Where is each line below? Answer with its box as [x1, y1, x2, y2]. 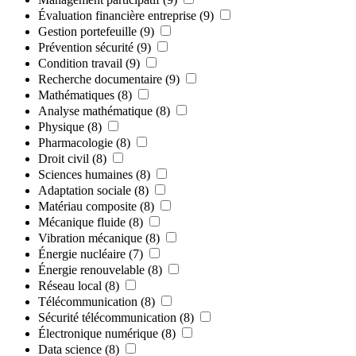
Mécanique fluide [38, 215, 126, 229]
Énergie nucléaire [38, 246, 126, 261]
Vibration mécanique [38, 230, 142, 245]
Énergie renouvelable [38, 262, 145, 277]
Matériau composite [38, 199, 137, 213]
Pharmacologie [38, 135, 113, 149]
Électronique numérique [38, 326, 158, 340]
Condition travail [38, 56, 122, 70]
